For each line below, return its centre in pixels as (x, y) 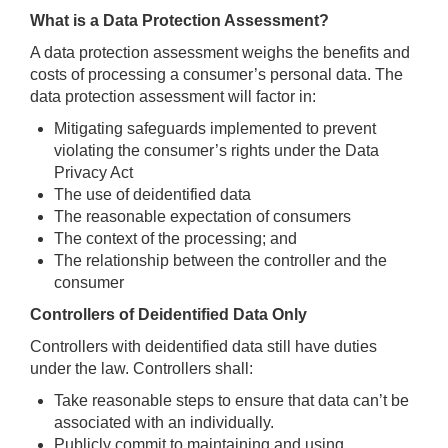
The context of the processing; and (175, 238)
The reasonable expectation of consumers (202, 216)
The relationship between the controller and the (220, 260)
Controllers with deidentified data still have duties (203, 346)
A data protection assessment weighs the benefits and (220, 52)
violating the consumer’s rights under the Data (216, 150)
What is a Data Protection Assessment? (179, 20)
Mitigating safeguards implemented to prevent (215, 128)
